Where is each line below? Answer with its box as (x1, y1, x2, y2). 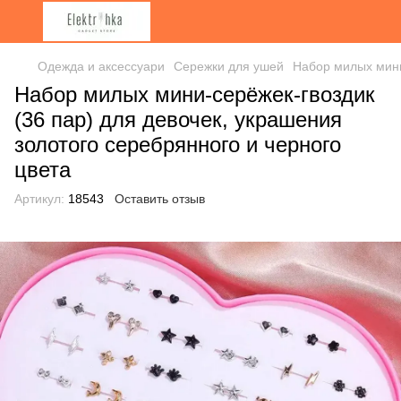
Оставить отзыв (115, 192, 205, 206)
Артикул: (14, 192, 64, 206)
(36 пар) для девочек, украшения (14, 107, 342, 132)
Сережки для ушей (174, 59, 284, 73)
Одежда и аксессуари (38, 59, 165, 73)
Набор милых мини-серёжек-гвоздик (14, 82, 375, 107)
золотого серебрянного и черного (14, 132, 341, 157)
